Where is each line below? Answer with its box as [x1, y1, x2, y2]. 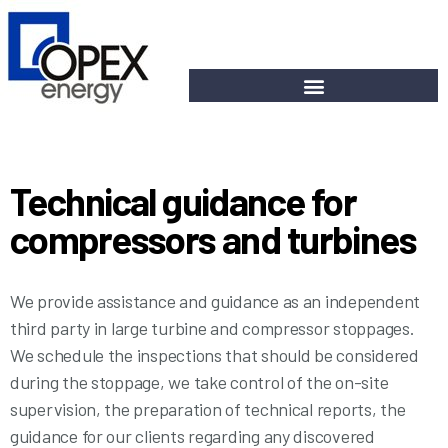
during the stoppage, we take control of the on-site [10, 371, 389, 393]
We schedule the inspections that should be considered [10, 344, 419, 366]
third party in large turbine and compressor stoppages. [10, 317, 415, 339]
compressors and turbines [10, 216, 417, 262]
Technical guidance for [10, 178, 357, 224]
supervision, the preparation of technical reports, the [10, 398, 406, 420]
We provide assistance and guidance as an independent [10, 290, 420, 312]
